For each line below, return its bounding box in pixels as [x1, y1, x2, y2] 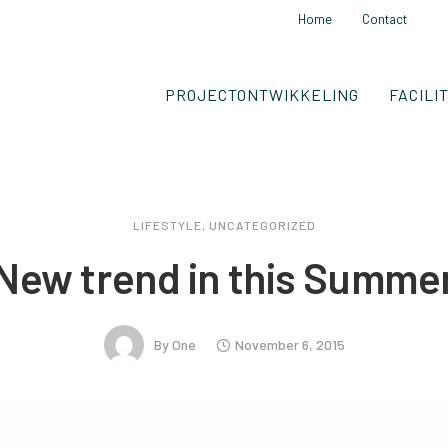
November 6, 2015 [234, 335, 345, 353]
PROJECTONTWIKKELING [164, 84, 359, 104]
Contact [362, 11, 408, 27]
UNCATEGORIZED [208, 217, 316, 232]
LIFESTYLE [132, 217, 202, 232]
